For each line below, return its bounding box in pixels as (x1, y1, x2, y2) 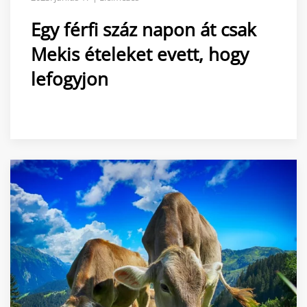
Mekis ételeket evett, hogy (31, 41, 249, 66)
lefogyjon (31, 66, 108, 91)
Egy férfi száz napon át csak (31, 16, 256, 42)
